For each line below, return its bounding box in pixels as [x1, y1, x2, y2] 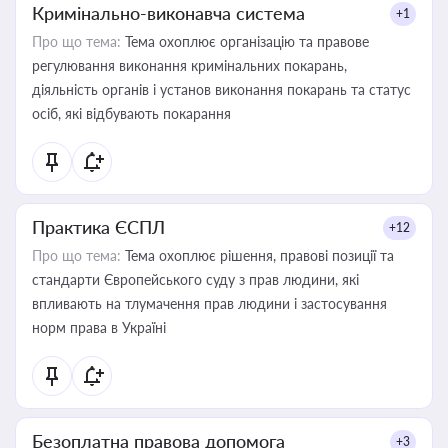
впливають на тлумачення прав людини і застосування [32, 295, 387, 312]
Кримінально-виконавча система [32, 2, 305, 24]
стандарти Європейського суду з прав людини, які [32, 271, 359, 288]
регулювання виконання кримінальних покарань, [32, 57, 347, 74]
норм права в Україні [32, 319, 166, 336]
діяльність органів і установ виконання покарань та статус [32, 81, 411, 98]
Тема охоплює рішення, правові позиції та [121, 247, 394, 264]
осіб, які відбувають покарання [32, 105, 231, 122]
